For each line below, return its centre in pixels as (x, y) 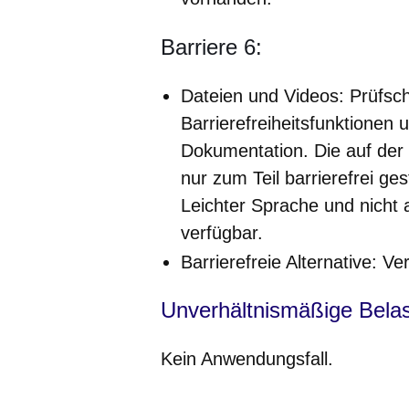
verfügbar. (222, 232)
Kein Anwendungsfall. (247, 358)
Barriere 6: (211, 47)
